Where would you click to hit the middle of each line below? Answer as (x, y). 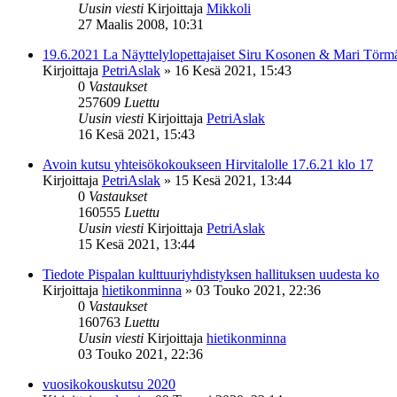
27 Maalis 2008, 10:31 (141, 24)
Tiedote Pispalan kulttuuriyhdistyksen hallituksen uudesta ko (211, 274)
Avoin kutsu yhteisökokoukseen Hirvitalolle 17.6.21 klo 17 (208, 164)
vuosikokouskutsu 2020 (109, 384)
